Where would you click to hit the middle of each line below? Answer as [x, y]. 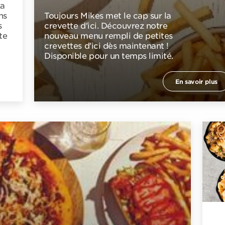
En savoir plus [197, 82]
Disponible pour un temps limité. [109, 56]
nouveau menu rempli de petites [108, 36]
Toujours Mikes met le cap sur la [108, 16]
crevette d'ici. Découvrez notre [106, 26]
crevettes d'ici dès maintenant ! [106, 46]
